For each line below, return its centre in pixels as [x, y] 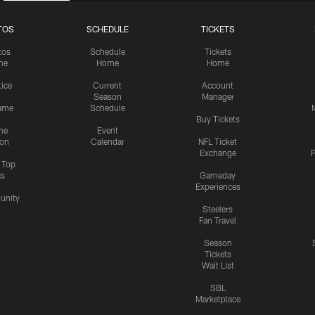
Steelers [218, 209]
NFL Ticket [218, 142]
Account [218, 85]
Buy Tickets [218, 119]
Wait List [218, 265]
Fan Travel [218, 220]
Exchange [218, 153]
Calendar [107, 142]
